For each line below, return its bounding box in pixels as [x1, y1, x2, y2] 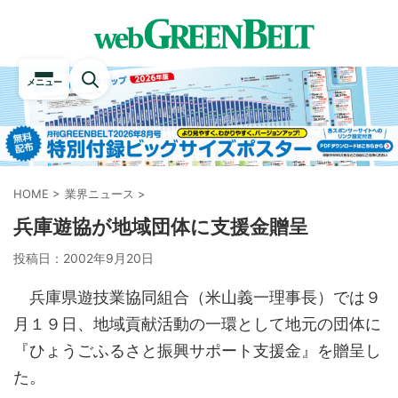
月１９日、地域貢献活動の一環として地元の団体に [13, 314, 381, 333]
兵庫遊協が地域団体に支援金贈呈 [13, 215, 308, 238]
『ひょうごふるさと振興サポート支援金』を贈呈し [13, 341, 381, 360]
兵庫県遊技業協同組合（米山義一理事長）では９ [13, 288, 381, 306]
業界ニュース [65, 187, 134, 201]
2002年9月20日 [63, 251, 154, 266]
